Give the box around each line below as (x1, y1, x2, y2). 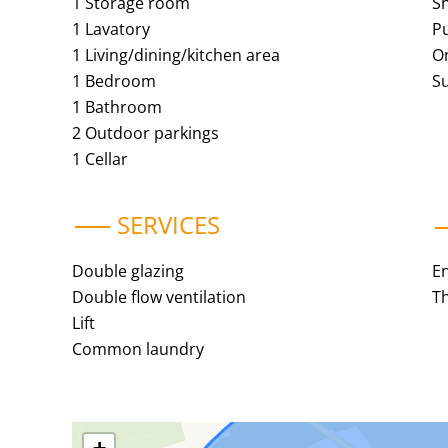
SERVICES (117, 208, 220, 241)
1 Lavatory (72, 18, 150, 40)
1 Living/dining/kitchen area (72, 44, 280, 66)
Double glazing (72, 260, 184, 282)
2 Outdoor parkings (72, 122, 219, 144)
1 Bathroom (72, 96, 162, 118)
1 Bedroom (72, 70, 156, 92)
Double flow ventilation (72, 286, 246, 308)
